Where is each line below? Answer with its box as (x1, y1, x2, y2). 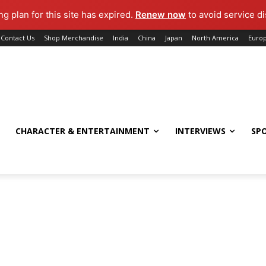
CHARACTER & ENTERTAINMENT (15, 125, 150, 137)
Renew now (135, 9, 186, 20)
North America (192, 33, 239, 42)
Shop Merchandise (44, 33, 103, 42)
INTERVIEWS (175, 125, 226, 137)
